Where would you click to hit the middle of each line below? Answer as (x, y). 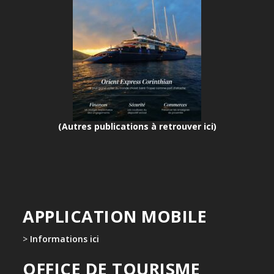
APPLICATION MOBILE (115, 216)
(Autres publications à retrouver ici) (137, 126)
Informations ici (65, 239)
